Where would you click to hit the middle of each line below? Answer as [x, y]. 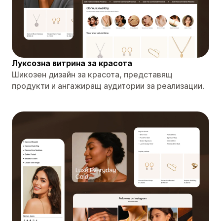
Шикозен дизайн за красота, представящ [92, 74]
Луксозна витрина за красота [72, 63]
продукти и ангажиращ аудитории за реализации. [108, 86]
